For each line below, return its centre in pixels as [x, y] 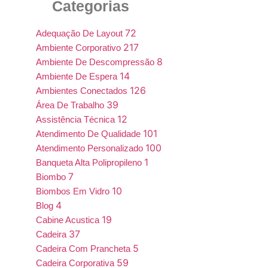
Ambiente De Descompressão [96, 62]
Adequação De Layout [80, 33]
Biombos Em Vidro [74, 191]
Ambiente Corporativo [80, 48]
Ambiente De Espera [78, 76]
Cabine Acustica [69, 220]
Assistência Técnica [77, 119]
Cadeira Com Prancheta [84, 249]
